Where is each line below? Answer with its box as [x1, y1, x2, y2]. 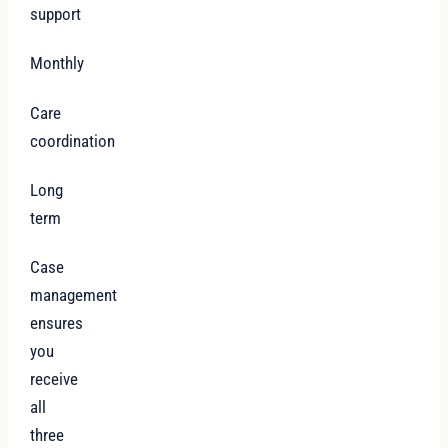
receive [30, 369, 79, 389]
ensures [30, 313, 84, 333]
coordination [30, 130, 116, 151]
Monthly [30, 53, 85, 74]
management [30, 285, 118, 305]
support [30, 4, 82, 24]
